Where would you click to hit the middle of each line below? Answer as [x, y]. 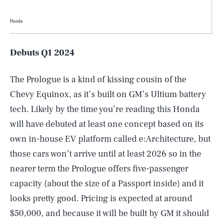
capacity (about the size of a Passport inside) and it [107, 184]
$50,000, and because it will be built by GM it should [110, 213]
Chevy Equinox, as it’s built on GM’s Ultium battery [108, 94]
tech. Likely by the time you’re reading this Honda [105, 109]
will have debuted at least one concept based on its [107, 124]
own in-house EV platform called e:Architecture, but [110, 139]
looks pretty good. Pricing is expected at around [101, 198]
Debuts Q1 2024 [42, 53]
